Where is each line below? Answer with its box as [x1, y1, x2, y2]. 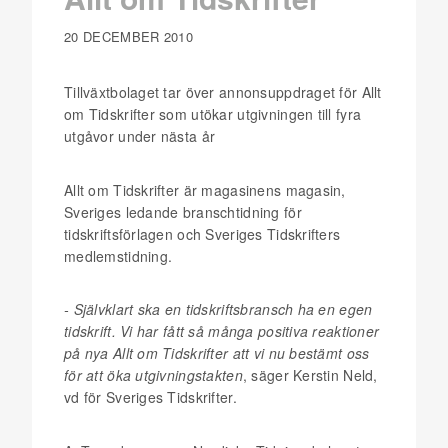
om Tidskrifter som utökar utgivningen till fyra [64, 104, 362, 124]
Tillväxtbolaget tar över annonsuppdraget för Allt [64, 82, 382, 102]
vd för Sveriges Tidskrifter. [64, 387, 237, 407]
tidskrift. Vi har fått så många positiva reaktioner [64, 321, 380, 341]
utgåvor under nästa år [64, 126, 216, 146]
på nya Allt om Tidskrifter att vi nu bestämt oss [64, 343, 370, 363]
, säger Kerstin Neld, [242, 365, 378, 385]
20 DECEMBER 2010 [64, 27, 194, 46]
